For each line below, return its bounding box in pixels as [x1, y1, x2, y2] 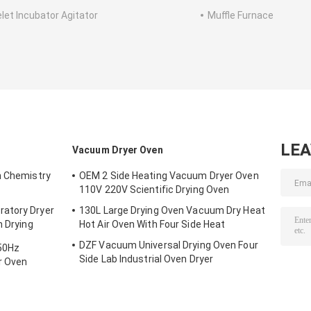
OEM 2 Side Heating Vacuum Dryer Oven [79, 170, 259, 182]
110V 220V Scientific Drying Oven [79, 184, 230, 196]
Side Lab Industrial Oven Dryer [79, 253, 214, 265]
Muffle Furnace [208, 10, 274, 22]
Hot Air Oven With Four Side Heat [79, 219, 226, 230]
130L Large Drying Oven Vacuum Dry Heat [79, 205, 265, 217]
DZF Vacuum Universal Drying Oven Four [79, 239, 258, 251]
